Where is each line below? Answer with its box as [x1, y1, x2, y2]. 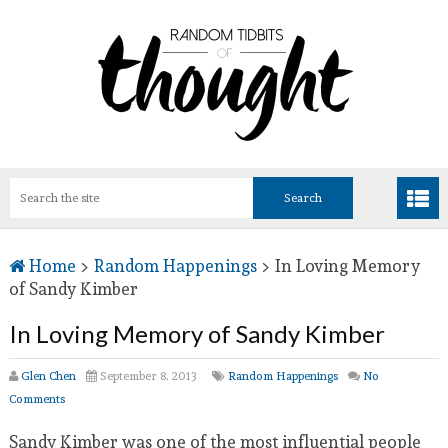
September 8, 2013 [96, 365, 197, 385]
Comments [8, 388, 65, 408]
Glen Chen [20, 365, 76, 385]
